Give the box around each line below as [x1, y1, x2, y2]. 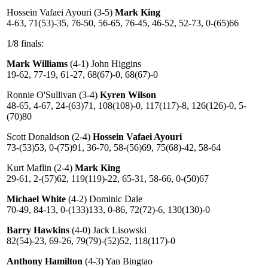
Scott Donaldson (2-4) [7, 132, 93, 142]
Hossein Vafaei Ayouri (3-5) [7, 7, 115, 17]
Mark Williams [7, 59, 68, 69]
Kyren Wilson [98, 90, 156, 100]
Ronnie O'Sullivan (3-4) [7, 90, 98, 100]
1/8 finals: [7, 38, 44, 48]
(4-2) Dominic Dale [66, 194, 142, 204]
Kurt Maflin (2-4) [7, 163, 75, 173]
